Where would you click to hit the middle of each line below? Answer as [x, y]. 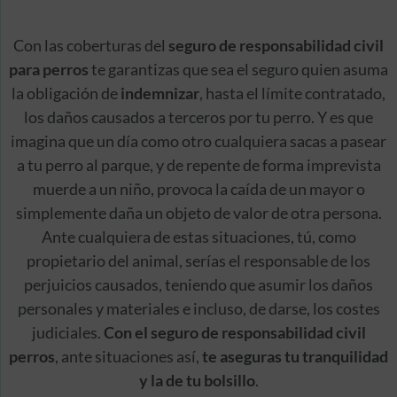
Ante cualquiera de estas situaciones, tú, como [198, 236]
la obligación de [66, 93]
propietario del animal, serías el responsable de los [198, 260]
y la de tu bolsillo [197, 380]
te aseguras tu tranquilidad [295, 356]
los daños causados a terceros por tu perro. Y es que [198, 117]
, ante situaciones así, [128, 356]
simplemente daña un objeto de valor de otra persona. [198, 212]
